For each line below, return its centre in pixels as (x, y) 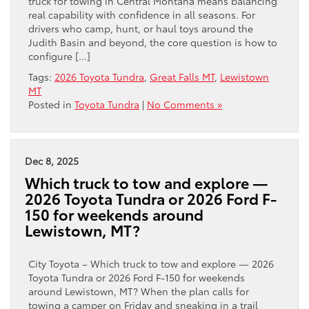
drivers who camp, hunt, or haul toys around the (141, 28)
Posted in (51, 104)
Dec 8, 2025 (52, 160)
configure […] (59, 56)
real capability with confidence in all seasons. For (142, 14)
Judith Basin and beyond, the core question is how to (153, 42)
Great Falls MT (182, 76)
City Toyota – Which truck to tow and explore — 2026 (151, 263)
